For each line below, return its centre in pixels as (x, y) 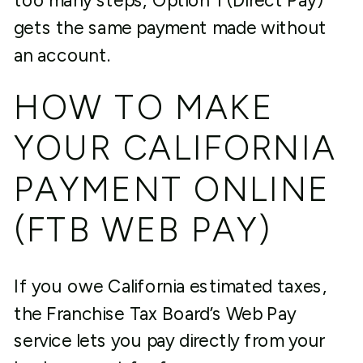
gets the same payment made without (170, 28)
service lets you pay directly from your (169, 341)
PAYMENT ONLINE (172, 189)
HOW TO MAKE (144, 107)
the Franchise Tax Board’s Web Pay (155, 314)
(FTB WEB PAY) (143, 230)
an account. (62, 55)
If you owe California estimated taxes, (170, 286)
